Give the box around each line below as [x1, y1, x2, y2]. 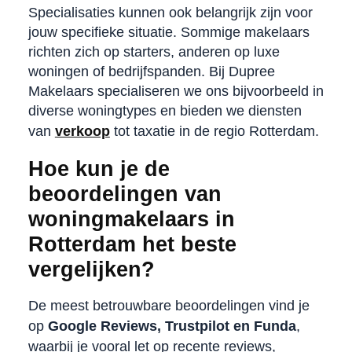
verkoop [54, 123, 110, 139]
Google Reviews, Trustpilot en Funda [47, 317, 296, 334]
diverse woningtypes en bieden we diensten [27, 102, 302, 119]
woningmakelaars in [27, 207, 235, 231]
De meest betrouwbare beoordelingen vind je [27, 297, 310, 313]
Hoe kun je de [27, 156, 170, 181]
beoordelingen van [27, 181, 222, 206]
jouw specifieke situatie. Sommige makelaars [27, 24, 310, 40]
